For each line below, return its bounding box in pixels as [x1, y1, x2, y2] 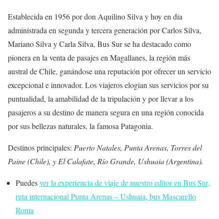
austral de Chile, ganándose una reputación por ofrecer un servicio [8, 66, 211, 77]
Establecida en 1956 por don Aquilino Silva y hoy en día [8, 11, 182, 22]
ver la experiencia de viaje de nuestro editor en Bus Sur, [40, 177, 210, 188]
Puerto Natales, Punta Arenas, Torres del [74, 142, 202, 153]
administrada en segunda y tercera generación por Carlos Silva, [8, 25, 201, 36]
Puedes [16, 177, 40, 188]
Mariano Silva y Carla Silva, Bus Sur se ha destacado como [8, 39, 191, 49]
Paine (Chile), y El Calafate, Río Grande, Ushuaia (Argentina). [8, 156, 203, 167]
